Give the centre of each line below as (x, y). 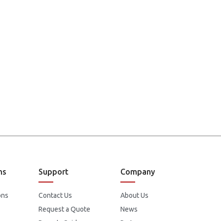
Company (138, 172)
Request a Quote (64, 209)
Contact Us (55, 196)
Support (53, 172)
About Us (135, 196)
